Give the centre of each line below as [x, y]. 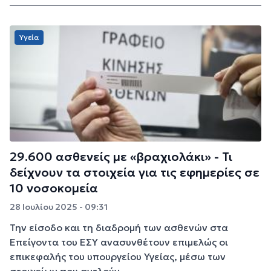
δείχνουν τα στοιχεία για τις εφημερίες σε [135, 173]
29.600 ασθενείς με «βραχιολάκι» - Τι [121, 157]
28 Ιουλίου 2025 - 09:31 [59, 207]
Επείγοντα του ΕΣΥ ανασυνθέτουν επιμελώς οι [119, 242]
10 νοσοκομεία [54, 188]
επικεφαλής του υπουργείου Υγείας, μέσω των [118, 257]
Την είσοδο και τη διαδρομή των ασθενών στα [119, 228]
